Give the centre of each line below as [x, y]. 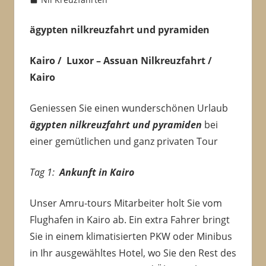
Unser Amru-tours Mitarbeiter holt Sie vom [126, 203]
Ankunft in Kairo [96, 172]
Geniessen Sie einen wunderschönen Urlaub [129, 108]
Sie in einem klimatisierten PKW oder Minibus [131, 237]
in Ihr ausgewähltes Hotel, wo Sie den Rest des [133, 253]
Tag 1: [44, 172]
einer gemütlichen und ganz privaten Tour [123, 142]
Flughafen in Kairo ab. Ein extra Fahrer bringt [129, 220]
